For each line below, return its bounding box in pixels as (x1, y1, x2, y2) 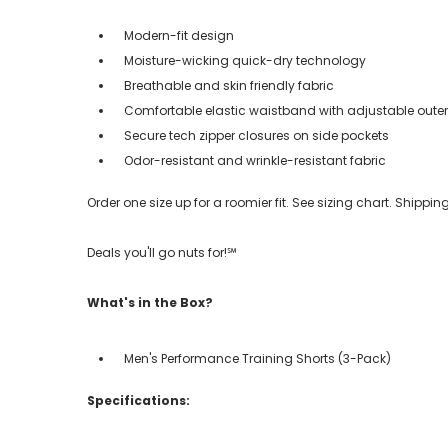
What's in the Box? (87, 293, 213, 311)
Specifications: (87, 391, 190, 409)
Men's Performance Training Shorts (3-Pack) (124, 349, 391, 367)
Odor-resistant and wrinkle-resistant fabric (124, 151, 389, 169)
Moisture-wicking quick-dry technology (124, 51, 366, 69)
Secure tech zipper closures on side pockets (124, 126, 392, 144)
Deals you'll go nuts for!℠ (87, 243, 237, 261)
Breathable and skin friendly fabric (124, 76, 337, 94)
